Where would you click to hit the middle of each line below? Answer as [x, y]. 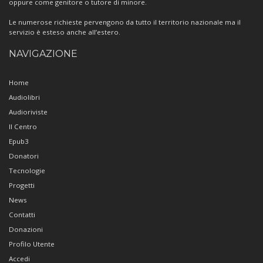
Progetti [22, 186]
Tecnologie [27, 171]
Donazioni [26, 230]
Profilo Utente [32, 244]
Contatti [22, 215]
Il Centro [23, 127]
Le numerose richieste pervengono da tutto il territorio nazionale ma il [125, 22]
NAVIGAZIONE [43, 54]
